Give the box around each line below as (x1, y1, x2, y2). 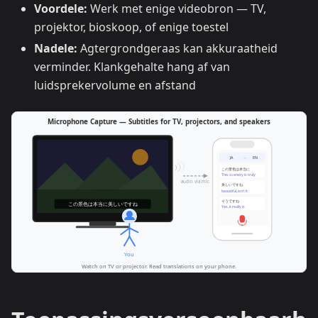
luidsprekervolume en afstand (34, 77, 196, 94)
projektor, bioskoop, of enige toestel (34, 19, 229, 35)
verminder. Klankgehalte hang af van (34, 59, 230, 75)
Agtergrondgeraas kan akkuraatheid (77, 40, 278, 57)
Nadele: (34, 40, 77, 57)
